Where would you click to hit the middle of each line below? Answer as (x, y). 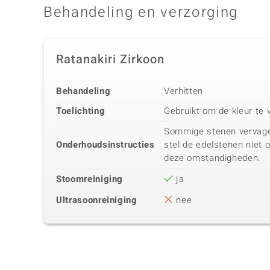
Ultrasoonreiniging (97, 200)
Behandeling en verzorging (141, 13)
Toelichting (81, 111)
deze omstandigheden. (212, 158)
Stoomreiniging (90, 179)
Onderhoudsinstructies (105, 145)
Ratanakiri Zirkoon (110, 60)
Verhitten (184, 91)
